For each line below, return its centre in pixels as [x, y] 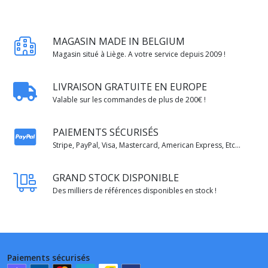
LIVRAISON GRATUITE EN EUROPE [130, 86]
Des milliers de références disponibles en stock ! [135, 190]
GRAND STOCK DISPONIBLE [116, 177]
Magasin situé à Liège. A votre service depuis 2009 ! [139, 54]
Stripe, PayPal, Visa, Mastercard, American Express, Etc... [147, 145]
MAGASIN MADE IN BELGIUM [119, 41]
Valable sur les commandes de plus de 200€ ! [129, 99]
